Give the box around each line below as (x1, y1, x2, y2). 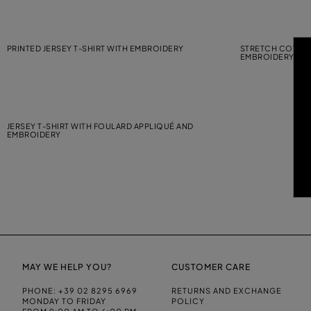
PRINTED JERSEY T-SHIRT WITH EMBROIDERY (6, 43, 184, 53)
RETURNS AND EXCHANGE (171, 285, 283, 295)
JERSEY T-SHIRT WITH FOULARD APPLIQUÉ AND (6, 121, 194, 131)
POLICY (171, 296, 205, 305)
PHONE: (22, 285, 58, 295)
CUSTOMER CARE (171, 261, 251, 272)
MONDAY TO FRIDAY (22, 296, 106, 305)
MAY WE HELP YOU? (22, 261, 112, 272)
